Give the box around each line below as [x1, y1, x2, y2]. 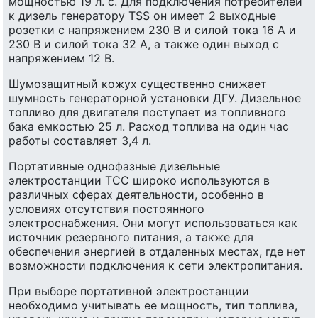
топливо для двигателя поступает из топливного [9, 105, 286, 120]
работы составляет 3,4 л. [9, 133, 151, 148]
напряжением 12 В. [9, 51, 114, 66]
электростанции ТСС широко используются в [9, 173, 270, 188]
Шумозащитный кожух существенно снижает [9, 77, 267, 92]
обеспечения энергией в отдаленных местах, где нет [9, 244, 306, 259]
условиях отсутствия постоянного [9, 202, 204, 216]
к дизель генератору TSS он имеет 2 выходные [9, 9, 276, 23]
